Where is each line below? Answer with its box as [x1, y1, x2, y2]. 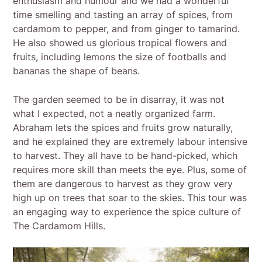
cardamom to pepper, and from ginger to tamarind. [13, 22, 240, 35]
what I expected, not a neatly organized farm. [13, 107, 216, 119]
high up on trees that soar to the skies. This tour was [13, 191, 247, 204]
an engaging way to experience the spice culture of [13, 205, 242, 218]
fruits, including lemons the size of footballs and [13, 50, 227, 63]
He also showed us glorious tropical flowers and [13, 36, 227, 49]
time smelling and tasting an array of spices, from [13, 8, 233, 20]
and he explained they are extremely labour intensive [13, 135, 248, 147]
